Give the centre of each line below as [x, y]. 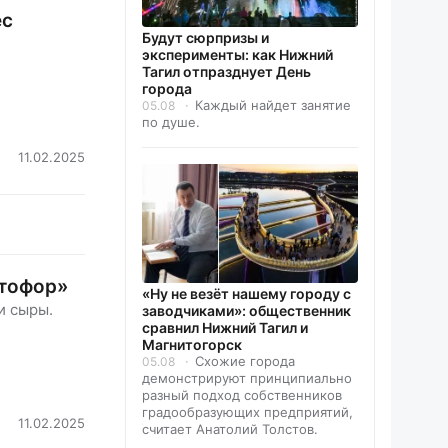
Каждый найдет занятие [273, 104]
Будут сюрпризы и [205, 37]
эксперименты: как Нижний [237, 54]
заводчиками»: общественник [246, 310]
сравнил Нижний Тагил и [225, 327]
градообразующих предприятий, [247, 411]
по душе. [171, 121]
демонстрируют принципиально [247, 377]
